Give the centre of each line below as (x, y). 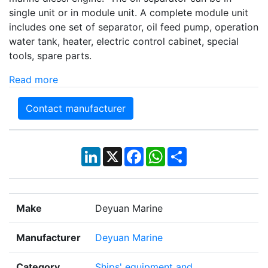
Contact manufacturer (76, 109)
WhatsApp (188, 152)
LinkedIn (119, 152)
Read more (33, 80)
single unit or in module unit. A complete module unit (129, 13)
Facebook (166, 152)
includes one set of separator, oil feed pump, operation (134, 27)
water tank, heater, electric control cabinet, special (124, 42)
